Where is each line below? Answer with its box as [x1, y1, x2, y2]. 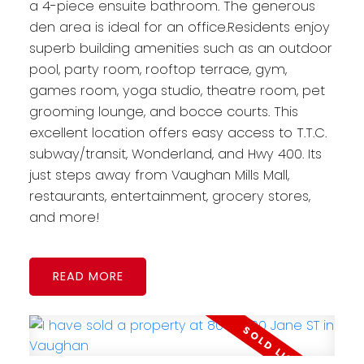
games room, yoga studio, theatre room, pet [28, 81, 325, 101]
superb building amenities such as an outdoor [28, 39, 332, 58]
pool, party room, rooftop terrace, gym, [28, 60, 287, 80]
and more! [28, 208, 100, 227]
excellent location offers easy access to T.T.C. [28, 123, 327, 143]
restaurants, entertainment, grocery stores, [28, 187, 310, 206]
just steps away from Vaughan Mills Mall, [28, 166, 289, 185]
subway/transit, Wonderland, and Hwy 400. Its [28, 145, 322, 164]
